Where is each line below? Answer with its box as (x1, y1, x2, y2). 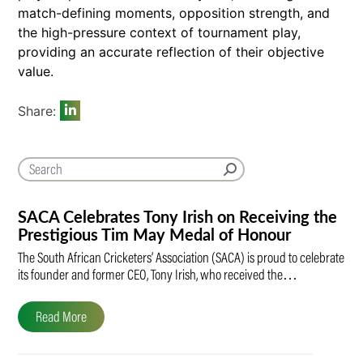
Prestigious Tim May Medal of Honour (18, 227, 291, 244)
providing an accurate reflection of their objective (18, 43, 324, 60)
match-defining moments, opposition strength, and (18, 4, 330, 21)
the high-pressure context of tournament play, (18, 23, 301, 41)
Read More (36, 310, 87, 326)
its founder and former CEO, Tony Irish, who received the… (18, 268, 297, 284)
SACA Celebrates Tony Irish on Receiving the (18, 209, 337, 226)
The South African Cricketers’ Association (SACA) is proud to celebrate (18, 251, 344, 267)
